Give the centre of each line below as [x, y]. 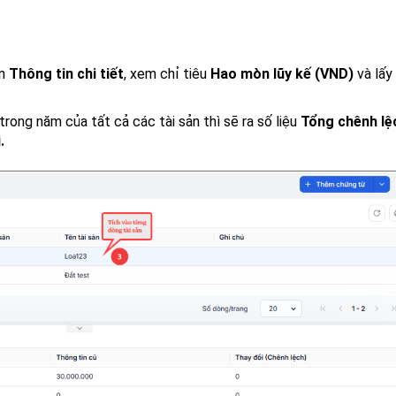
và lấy [375, 74]
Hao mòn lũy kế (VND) [284, 74]
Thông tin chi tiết [66, 74]
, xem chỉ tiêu [167, 74]
